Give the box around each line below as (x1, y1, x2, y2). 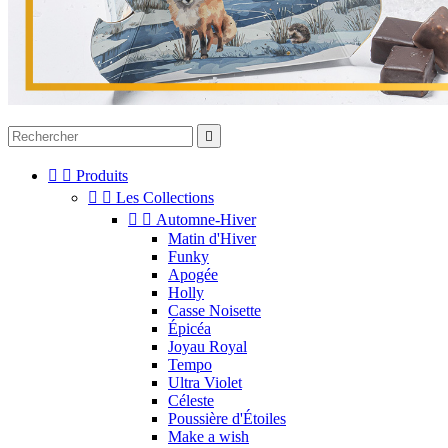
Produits (76, 167, 128, 185)
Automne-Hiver (156, 211, 256, 229)
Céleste (168, 392, 214, 410)
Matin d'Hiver (168, 230, 256, 248)
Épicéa (168, 320, 211, 338)
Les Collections (116, 189, 214, 207)
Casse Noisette (168, 302, 261, 320)
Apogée (168, 266, 218, 284)
